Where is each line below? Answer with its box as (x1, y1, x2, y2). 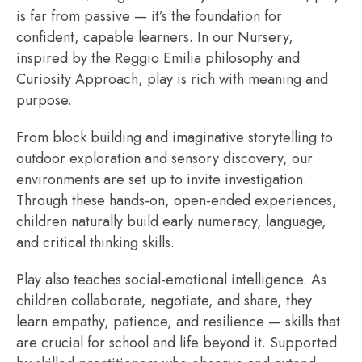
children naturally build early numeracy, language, (16, 211, 326, 232)
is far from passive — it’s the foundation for (16, 6, 282, 27)
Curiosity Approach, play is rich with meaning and (16, 69, 328, 90)
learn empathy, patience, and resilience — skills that (16, 311, 340, 332)
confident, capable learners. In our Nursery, (16, 27, 293, 48)
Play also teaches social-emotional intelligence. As (16, 269, 326, 290)
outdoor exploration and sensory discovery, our (16, 148, 313, 169)
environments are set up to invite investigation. (16, 169, 307, 190)
